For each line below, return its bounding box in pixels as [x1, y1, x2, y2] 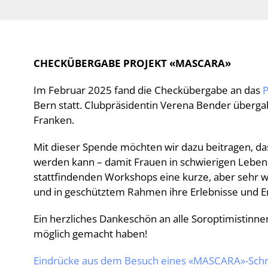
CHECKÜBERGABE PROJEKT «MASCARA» [33, 56, 231, 70]
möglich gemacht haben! [33, 227, 147, 240]
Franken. [33, 113, 74, 127]
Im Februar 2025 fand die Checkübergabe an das [33, 83, 263, 97]
